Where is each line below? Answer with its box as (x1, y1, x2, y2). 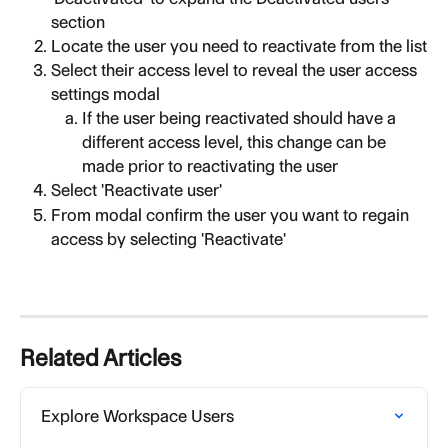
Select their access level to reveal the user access (51, 60, 421, 81)
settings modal (51, 84, 160, 105)
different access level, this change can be (82, 132, 390, 153)
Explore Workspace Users (41, 406, 234, 427)
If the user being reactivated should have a (82, 108, 400, 129)
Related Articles (20, 344, 181, 373)
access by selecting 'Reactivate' (51, 228, 286, 249)
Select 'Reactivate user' (51, 180, 222, 201)
